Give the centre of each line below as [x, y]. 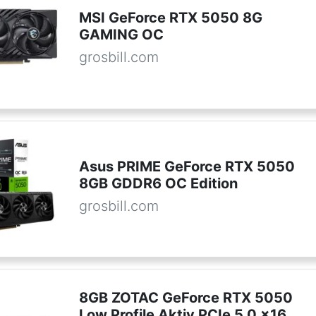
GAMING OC [121, 35]
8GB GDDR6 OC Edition [158, 183]
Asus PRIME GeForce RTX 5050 [187, 166]
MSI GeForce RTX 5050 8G [170, 18]
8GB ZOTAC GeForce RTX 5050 [186, 298]
